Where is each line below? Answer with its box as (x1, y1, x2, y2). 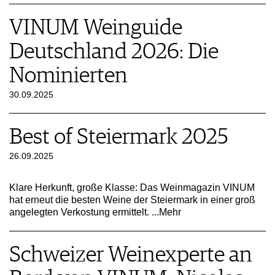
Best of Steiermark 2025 (9, 126, 228, 149)
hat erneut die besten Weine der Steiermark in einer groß (9, 194, 255, 205)
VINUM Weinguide (9, 17, 182, 39)
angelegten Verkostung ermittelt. (9, 206, 152, 217)
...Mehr (152, 206, 181, 217)
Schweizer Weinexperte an (9, 244, 252, 266)
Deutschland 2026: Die (9, 41, 219, 63)
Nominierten (9, 64, 128, 87)
